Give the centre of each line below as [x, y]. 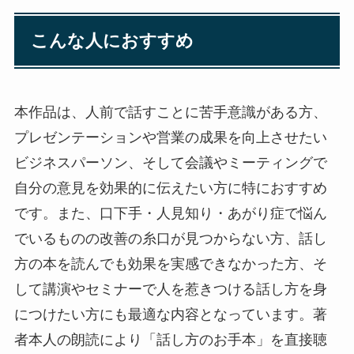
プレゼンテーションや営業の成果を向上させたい [170, 137]
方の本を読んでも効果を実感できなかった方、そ [170, 264]
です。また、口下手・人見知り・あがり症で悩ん [170, 213]
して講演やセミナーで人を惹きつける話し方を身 [170, 289]
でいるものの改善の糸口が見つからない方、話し [170, 238]
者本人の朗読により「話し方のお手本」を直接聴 [170, 339]
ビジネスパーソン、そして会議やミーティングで [170, 162]
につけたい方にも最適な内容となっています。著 [170, 314]
